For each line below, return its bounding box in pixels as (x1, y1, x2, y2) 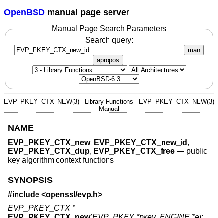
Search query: (85, 36, 133, 44)
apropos (97, 56, 119, 64)
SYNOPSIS (8, 175, 53, 185)
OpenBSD (4, 7, 45, 17)
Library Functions (85, 97, 133, 105)
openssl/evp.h (46, 190, 98, 199)
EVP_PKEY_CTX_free (93, 147, 175, 156)
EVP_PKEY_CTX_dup (8, 147, 90, 156)
